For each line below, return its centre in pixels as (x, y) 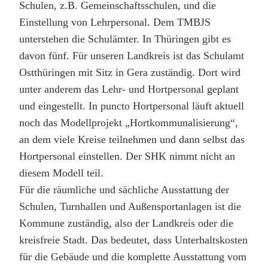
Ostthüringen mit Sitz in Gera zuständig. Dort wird (130, 72)
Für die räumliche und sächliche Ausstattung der (124, 189)
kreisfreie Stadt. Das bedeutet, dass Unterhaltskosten (133, 240)
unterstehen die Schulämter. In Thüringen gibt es (125, 39)
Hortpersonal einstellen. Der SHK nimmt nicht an (127, 156)
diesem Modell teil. (61, 173)
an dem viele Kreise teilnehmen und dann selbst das (132, 139)
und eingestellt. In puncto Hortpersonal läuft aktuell (132, 106)
